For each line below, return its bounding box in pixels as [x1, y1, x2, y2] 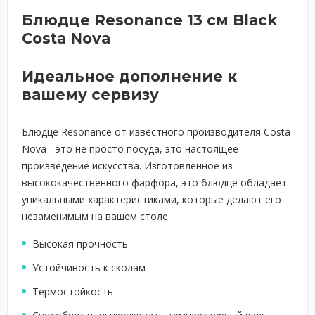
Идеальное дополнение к [22, 67, 237, 85]
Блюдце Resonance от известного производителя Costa [22, 125, 290, 139]
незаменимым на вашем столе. [22, 210, 170, 223]
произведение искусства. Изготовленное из [22, 159, 233, 172]
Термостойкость [32, 285, 113, 298]
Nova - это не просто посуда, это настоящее [22, 142, 238, 155]
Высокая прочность [32, 237, 128, 250]
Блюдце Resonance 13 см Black [22, 11, 277, 29]
